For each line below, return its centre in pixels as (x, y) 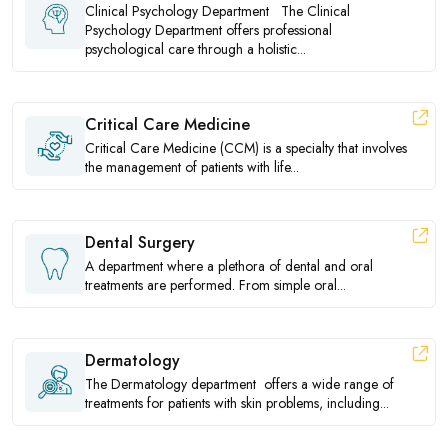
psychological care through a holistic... (195, 49)
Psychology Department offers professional (208, 30)
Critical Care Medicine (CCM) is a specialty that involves (246, 148)
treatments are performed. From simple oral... (215, 285)
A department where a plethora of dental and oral (229, 266)
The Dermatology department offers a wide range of (239, 384)
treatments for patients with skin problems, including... (237, 403)
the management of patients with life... (192, 167)
